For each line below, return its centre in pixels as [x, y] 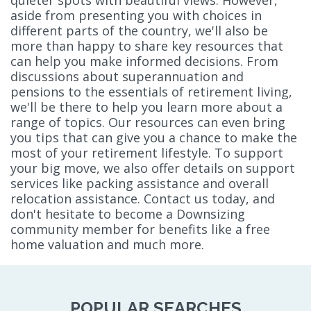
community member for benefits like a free [140, 229]
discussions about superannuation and [127, 76]
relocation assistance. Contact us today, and [143, 198]
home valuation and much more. [107, 244]
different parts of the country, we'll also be [139, 30]
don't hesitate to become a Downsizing [128, 213]
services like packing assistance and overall [140, 183]
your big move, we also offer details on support [153, 168]
